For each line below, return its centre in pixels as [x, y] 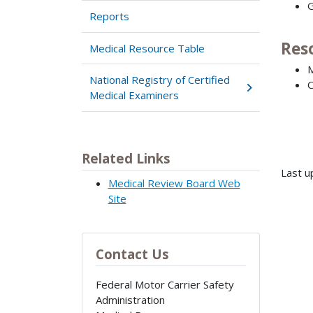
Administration [130, 299]
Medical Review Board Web [174, 183]
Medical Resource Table [147, 48]
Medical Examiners [134, 95]
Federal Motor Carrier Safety [165, 284]
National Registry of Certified [160, 80]
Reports [110, 16]
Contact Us [132, 254]
